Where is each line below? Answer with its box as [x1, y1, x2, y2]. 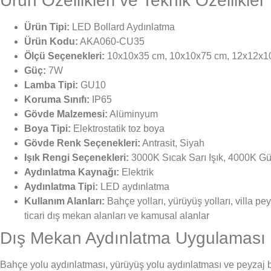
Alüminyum [108, 108, 158, 119]
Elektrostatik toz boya [71, 123, 165, 134]
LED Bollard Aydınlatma [70, 21, 175, 32]
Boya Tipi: [24, 123, 71, 134]
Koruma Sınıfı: [24, 94, 90, 105]
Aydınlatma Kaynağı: [24, 166, 119, 177]
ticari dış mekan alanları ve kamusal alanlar [24, 210, 209, 221]
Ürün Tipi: [24, 21, 70, 32]
